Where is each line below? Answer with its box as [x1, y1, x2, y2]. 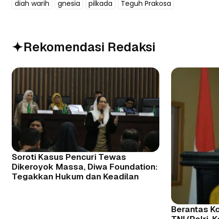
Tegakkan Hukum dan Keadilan [12, 171, 139, 182]
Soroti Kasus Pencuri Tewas [12, 151, 126, 162]
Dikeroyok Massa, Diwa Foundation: [12, 161, 158, 172]
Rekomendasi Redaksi [23, 39, 155, 55]
